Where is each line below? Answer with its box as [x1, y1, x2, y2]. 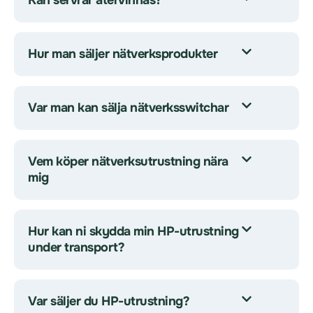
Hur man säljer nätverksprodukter [28, 46, 217, 61]
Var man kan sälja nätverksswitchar [28, 100, 228, 115]
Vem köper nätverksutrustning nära [28, 154, 228, 169]
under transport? [28, 240, 124, 255]
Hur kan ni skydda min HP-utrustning [28, 224, 239, 239]
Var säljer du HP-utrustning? [28, 293, 189, 309]
